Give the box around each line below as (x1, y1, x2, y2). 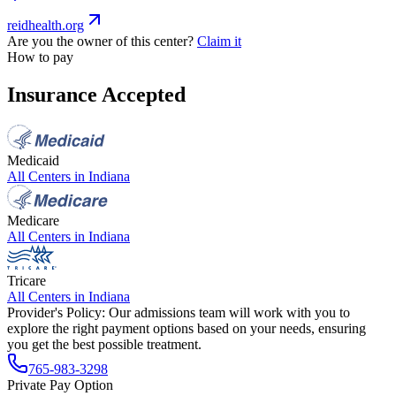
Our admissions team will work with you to (109, 304, 350, 320)
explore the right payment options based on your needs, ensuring (7, 320, 366, 336)
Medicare (7, 212, 59, 228)
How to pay (7, 49, 73, 65)
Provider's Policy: (7, 304, 105, 320)
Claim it (197, 34, 241, 49)
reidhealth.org (7, 18, 84, 34)
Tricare (7, 272, 46, 288)
